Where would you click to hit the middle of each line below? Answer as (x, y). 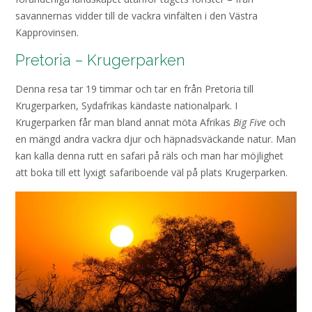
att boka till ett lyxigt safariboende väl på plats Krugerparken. (153, 172)
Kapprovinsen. (48, 32)
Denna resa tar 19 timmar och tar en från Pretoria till (134, 88)
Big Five (250, 122)
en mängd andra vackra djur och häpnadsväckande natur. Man (156, 139)
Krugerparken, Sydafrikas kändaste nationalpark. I (126, 105)
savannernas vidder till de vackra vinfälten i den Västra (136, 15)
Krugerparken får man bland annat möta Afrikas (124, 122)
